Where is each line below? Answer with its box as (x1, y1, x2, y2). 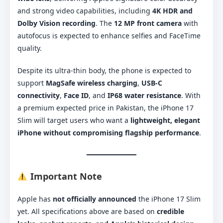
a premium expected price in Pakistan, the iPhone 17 (17, 103, 194, 112)
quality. (17, 43, 42, 53)
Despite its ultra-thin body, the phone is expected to (17, 65, 191, 75)
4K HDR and (152, 5, 193, 15)
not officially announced (53, 194, 136, 204)
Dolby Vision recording (17, 18, 96, 28)
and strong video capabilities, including (17, 5, 152, 15)
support (17, 78, 46, 88)
